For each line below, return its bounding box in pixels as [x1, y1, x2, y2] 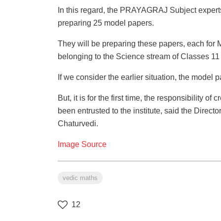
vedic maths [63, 174, 98, 182]
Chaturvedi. [58, 119, 98, 128]
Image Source [58, 140, 107, 149]
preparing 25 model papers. [58, 19, 154, 28]
